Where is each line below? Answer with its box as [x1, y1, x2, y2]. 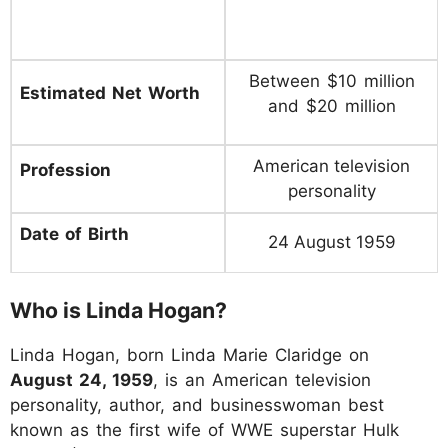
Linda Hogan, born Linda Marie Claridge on [10, 345, 369, 366]
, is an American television [153, 370, 371, 391]
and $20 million [267, 95, 396, 116]
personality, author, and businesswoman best [10, 395, 384, 416]
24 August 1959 [267, 231, 396, 252]
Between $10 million [248, 70, 415, 91]
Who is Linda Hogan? [10, 297, 227, 324]
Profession [20, 159, 111, 180]
